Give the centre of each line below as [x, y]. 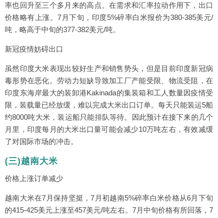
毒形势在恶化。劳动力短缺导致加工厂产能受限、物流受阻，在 [109, 81]
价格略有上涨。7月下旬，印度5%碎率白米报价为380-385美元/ [109, 18]
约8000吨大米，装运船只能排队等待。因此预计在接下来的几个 [109, 117]
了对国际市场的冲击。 [41, 142]
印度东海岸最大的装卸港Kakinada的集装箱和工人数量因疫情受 [109, 93]
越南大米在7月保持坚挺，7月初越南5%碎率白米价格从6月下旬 [109, 198]
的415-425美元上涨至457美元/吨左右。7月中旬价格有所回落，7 [109, 210]
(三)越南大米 [31, 161]
